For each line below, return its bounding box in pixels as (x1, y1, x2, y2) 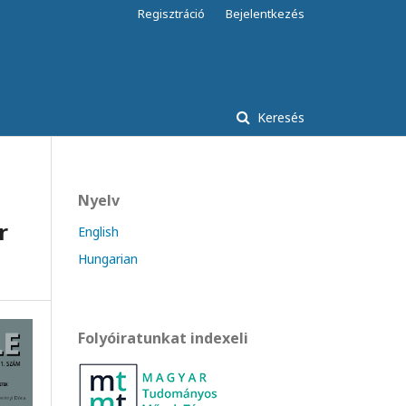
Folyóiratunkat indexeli (78, 328, 248, 348)
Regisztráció (138, 5, 205, 22)
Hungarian (78, 250, 138, 267)
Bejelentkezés (226, 5, 304, 22)
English (78, 223, 119, 240)
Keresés (254, 109, 304, 126)
